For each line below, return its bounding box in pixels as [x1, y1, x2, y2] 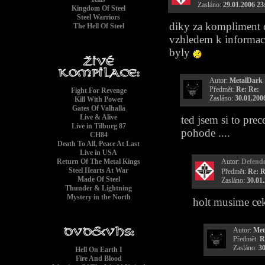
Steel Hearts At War [69, 166, 129, 174]
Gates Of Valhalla [72, 104, 125, 112]
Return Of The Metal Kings [57, 157, 141, 166]
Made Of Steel [77, 175, 120, 183]
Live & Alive [80, 113, 118, 121]
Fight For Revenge [71, 86, 127, 95]
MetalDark [230, 76, 263, 85]
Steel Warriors [77, 13, 121, 21]
